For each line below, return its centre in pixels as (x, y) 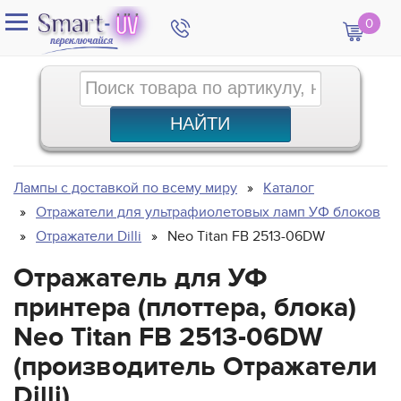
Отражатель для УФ (141, 278)
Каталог (289, 188)
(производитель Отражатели (195, 367)
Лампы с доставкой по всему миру (125, 188)
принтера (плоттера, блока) (185, 307)
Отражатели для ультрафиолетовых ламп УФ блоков (208, 212)
